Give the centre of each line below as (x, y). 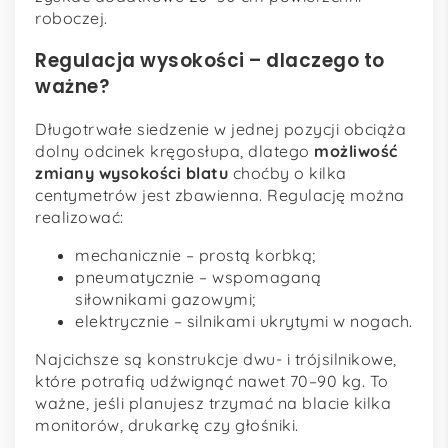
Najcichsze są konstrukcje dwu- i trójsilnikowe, (216, 359)
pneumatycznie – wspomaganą (198, 277)
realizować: (79, 217)
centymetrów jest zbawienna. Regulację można (220, 195)
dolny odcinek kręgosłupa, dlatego (174, 151)
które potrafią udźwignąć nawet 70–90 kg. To (212, 381)
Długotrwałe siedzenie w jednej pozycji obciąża (220, 129)
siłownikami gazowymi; (165, 299)
